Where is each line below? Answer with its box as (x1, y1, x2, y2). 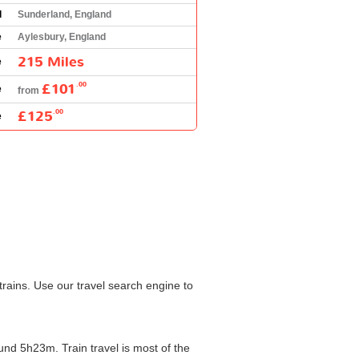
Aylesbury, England (18, 30, 106, 42)
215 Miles (18, 52, 84, 71)
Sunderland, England (18, 8, 111, 20)
